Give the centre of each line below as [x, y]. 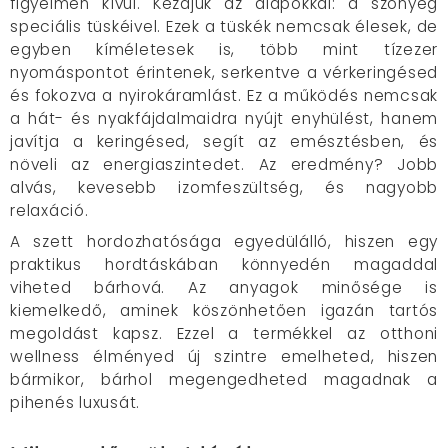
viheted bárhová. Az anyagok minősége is [224, 287]
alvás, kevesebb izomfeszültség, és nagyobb [224, 187]
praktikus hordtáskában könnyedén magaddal [224, 264]
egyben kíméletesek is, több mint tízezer [224, 49]
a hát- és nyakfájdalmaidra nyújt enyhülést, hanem [224, 118]
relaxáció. [49, 210]
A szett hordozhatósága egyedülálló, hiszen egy [224, 241]
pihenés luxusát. [75, 402]
